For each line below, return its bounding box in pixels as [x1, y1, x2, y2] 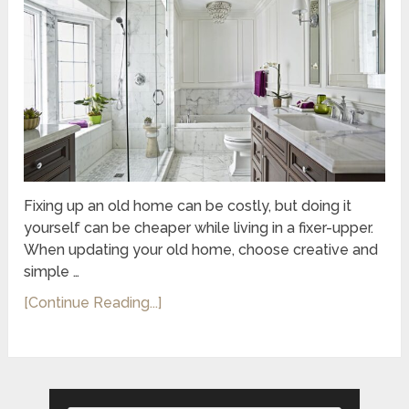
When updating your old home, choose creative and [24, 241, 379, 259]
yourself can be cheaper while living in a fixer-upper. [24, 219, 374, 237]
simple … [24, 263, 80, 281]
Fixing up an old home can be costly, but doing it [24, 197, 352, 215]
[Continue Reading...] [24, 294, 163, 312]
